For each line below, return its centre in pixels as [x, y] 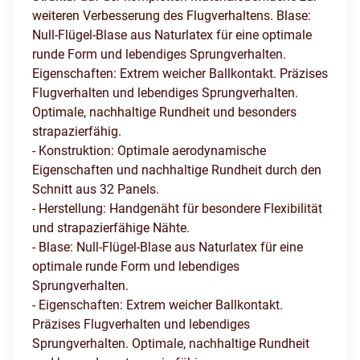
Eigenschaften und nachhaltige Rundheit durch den [177, 170]
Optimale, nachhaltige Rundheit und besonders [164, 112]
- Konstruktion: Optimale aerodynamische [149, 151]
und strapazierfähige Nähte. [111, 228]
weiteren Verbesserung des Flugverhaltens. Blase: [172, 16]
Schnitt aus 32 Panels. [96, 189]
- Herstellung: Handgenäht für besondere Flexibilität [177, 209]
